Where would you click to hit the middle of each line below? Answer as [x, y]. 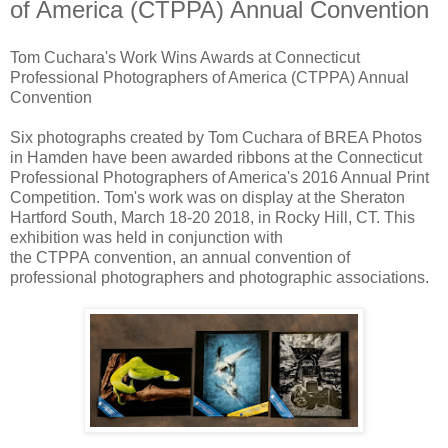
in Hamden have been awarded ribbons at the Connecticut [216, 157]
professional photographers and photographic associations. [219, 277]
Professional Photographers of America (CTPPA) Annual [209, 77]
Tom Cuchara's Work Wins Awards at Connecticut [185, 57]
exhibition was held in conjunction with [146, 237]
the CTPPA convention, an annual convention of [180, 257]
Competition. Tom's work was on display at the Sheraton [207, 197]
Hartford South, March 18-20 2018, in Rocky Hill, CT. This [212, 217]
